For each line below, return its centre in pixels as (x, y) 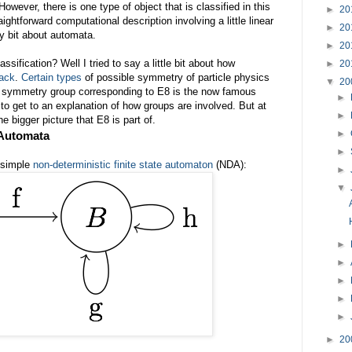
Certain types (51, 77)
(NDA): (230, 164)
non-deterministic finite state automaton (123, 164)
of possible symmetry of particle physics (176, 77)
